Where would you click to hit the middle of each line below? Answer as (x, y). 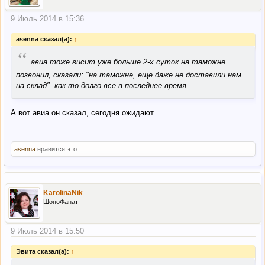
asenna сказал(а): (45, 39)
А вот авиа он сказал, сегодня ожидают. (83, 112)
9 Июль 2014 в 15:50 (47, 231)
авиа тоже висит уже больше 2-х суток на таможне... (132, 62)
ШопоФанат (61, 202)
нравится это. (57, 149)
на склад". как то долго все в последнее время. (102, 86)
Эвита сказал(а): (43, 252)
